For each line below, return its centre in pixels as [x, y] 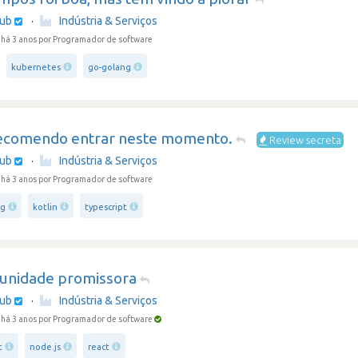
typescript [106, 207]
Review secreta [304, 140]
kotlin [46, 207]
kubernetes [36, 67]
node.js [46, 347]
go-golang [110, 67]
